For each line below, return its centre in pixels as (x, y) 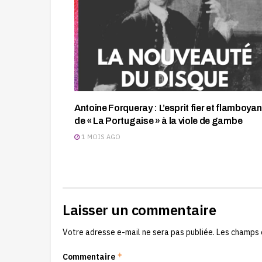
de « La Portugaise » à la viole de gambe (158, 120)
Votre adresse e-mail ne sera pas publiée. (139, 232)
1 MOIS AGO (100, 137)
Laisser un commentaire (139, 210)
